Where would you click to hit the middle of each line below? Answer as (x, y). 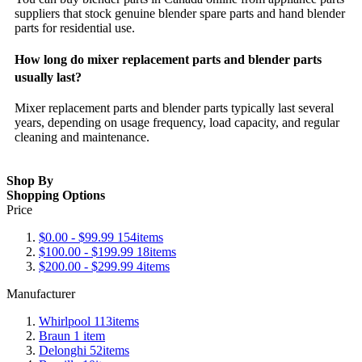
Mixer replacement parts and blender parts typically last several (174, 108)
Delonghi (63, 350)
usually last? (48, 78)
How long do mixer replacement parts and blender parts (168, 60)
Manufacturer (41, 294)
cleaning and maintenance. (82, 137)
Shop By (30, 181)
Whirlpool (65, 321)
